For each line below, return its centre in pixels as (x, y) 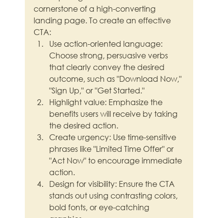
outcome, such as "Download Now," (117, 79)
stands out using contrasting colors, (115, 196)
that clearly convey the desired (108, 67)
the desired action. (84, 126)
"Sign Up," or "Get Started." (97, 91)
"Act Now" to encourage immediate (117, 161)
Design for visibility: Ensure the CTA (113, 184)
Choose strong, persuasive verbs (110, 55)
